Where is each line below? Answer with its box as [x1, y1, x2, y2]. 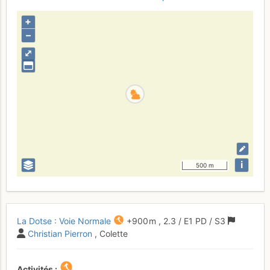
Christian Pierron [28, 228, 92, 239]
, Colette [95, 228, 128, 239]
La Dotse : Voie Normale [17, 215, 111, 226]
